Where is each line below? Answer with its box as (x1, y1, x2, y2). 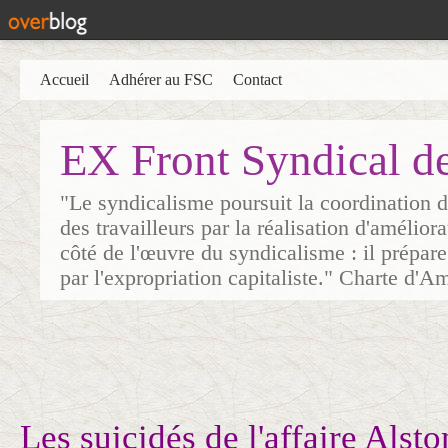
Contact (233, 71, 282, 88)
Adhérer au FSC (109, 71, 213, 88)
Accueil (40, 71, 89, 88)
